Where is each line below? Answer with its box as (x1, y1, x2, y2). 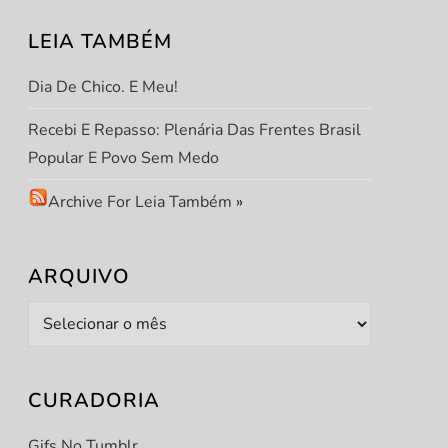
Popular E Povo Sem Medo (27, 147, 219, 169)
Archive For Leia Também (47, 191, 232, 213)
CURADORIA (27, 387, 160, 414)
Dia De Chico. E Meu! (27, 76, 178, 98)
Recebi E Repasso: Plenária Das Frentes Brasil (27, 119, 361, 141)
